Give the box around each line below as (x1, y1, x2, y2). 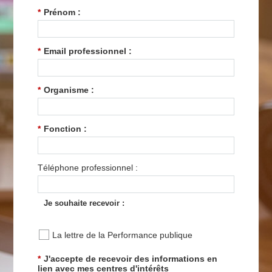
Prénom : (43, 7, 81, 17)
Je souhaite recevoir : (43, 199, 124, 208)
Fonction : (43, 124, 87, 134)
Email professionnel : (43, 46, 132, 56)
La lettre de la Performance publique (52, 229, 193, 240)
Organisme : (43, 84, 94, 95)
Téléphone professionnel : (37, 163, 138, 173)
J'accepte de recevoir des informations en (43, 253, 217, 263)
